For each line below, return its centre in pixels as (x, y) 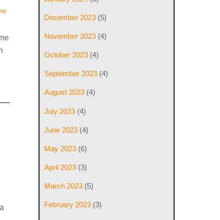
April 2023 (60, 167)
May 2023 (60, 148)
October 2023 (66, 55)
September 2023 (71, 74)
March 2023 (64, 186)
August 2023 (65, 92)
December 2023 (70, 17)
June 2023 (61, 130)
